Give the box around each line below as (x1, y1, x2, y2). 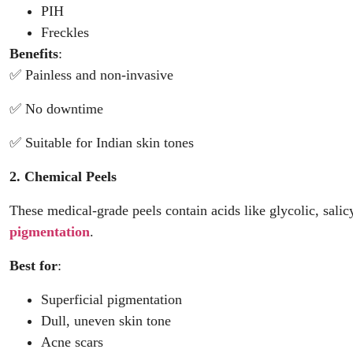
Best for (9, 258, 58, 273)
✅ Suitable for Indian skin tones (9, 135, 194, 150)
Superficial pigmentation (41, 292, 182, 307)
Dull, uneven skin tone (41, 313, 171, 329)
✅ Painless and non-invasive (9, 67, 173, 83)
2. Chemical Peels (9, 169, 117, 184)
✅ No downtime (9, 101, 103, 117)
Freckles (41, 24, 89, 40)
